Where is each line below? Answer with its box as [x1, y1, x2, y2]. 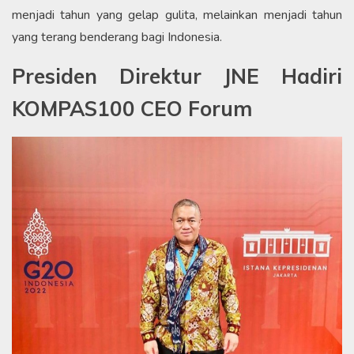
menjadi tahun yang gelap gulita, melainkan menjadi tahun [12, 6, 342, 24]
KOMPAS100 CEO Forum [12, 95, 252, 122]
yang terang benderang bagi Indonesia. [12, 28, 222, 46]
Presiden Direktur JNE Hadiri [12, 62, 342, 89]
